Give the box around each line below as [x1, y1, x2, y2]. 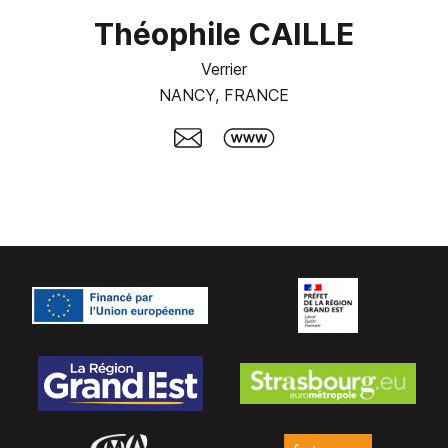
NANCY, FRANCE [159, 84, 289, 105]
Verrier [201, 58, 247, 79]
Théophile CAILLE [94, 15, 354, 52]
